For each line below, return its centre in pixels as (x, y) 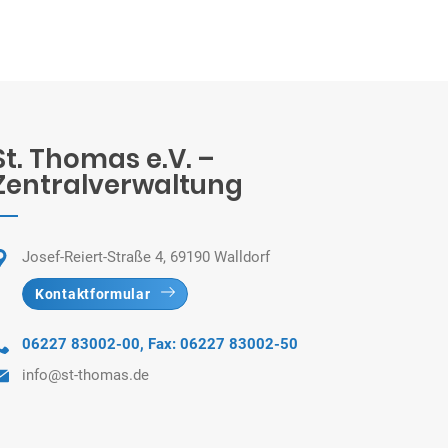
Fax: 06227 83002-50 (223, 344)
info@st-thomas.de (85, 375)
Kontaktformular (93, 294)
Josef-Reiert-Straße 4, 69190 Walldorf (146, 257)
